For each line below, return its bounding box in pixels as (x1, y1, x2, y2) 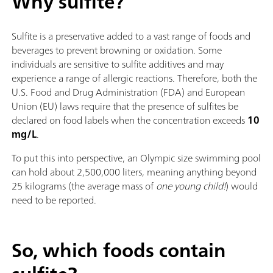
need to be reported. (12, 191, 96, 208)
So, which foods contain (12, 233, 225, 268)
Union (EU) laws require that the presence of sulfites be (12, 97, 238, 115)
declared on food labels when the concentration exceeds (12, 111, 247, 129)
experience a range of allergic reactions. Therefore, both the (12, 69, 257, 87)
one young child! (156, 177, 225, 194)
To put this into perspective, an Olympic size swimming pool (12, 149, 261, 166)
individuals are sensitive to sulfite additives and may (12, 55, 224, 73)
